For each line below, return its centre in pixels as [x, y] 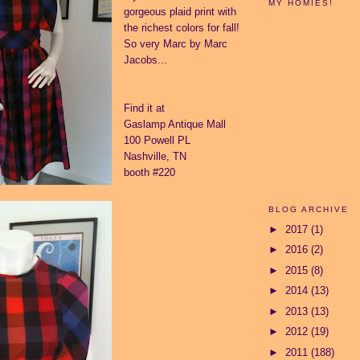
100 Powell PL [157, 140]
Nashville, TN [155, 156]
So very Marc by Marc [176, 43]
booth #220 [149, 172]
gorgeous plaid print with [180, 11]
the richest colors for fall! [182, 27]
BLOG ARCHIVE [309, 209]
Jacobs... [145, 59]
